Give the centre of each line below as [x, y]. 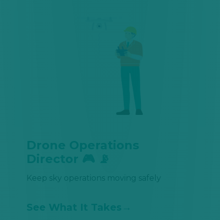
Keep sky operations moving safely [94, 178]
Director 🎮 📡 [68, 159]
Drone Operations [83, 145]
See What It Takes [74, 207]
